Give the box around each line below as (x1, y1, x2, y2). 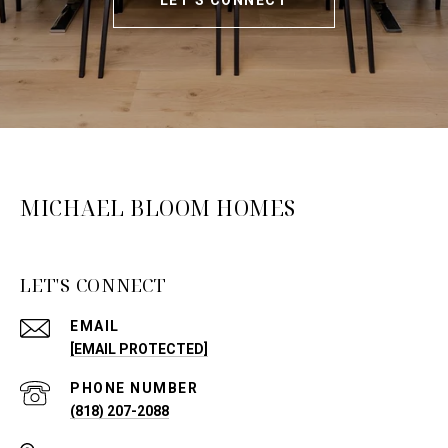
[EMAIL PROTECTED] (70, 341, 208, 358)
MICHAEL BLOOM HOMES (20, 194, 296, 223)
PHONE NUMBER (70, 380, 198, 397)
